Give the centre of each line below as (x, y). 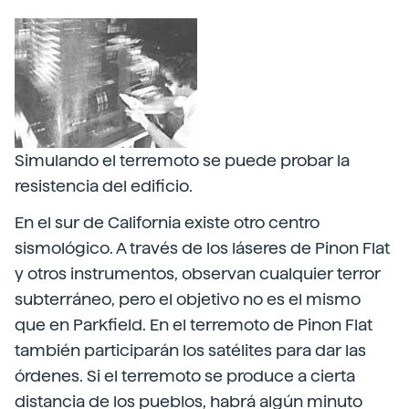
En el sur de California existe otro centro (167, 222)
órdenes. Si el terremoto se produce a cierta (185, 376)
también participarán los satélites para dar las (190, 350)
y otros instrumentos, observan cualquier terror (198, 273)
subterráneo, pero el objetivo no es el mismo (188, 299)
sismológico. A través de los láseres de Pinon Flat (202, 248)
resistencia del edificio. (104, 186)
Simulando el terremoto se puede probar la (182, 160)
